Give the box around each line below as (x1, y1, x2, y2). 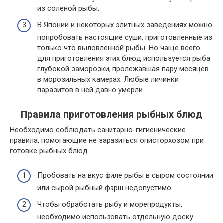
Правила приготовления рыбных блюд (21, 109, 202, 121)
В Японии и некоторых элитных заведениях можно (37, 20, 212, 29)
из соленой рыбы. (37, 3, 99, 13)
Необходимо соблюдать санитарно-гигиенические (10, 125, 186, 134)
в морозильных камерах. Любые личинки (37, 75, 179, 84)
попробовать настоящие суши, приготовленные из (37, 33, 212, 42)
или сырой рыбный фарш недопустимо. (37, 183, 173, 192)
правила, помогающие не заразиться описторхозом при (10, 136, 204, 145)
